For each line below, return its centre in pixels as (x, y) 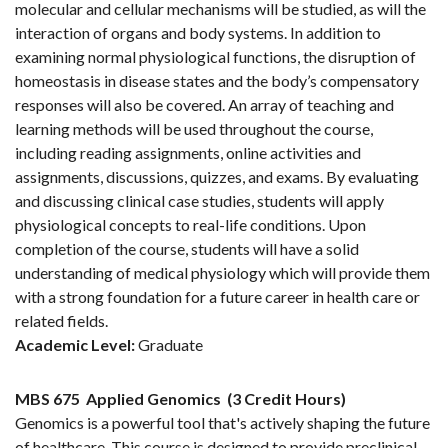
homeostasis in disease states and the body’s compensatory (217, 81)
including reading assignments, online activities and (188, 153)
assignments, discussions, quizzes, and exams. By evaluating (217, 177)
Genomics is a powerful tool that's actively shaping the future (222, 423)
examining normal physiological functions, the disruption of (215, 57)
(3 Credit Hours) (286, 399)
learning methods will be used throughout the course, (194, 129)
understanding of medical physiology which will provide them (222, 273)
